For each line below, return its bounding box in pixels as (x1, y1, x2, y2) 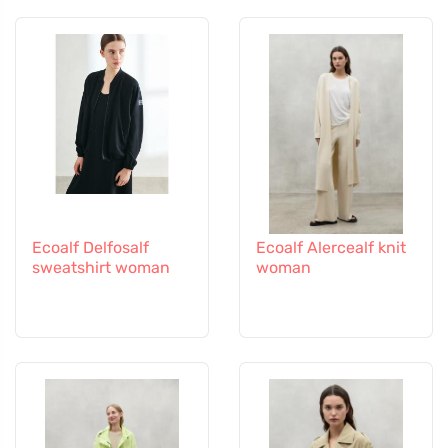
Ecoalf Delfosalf (32, 237, 149, 257)
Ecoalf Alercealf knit (256, 237, 406, 257)
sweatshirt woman (32, 257, 170, 277)
